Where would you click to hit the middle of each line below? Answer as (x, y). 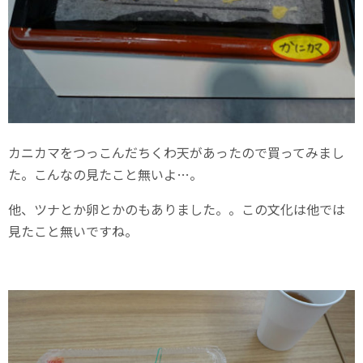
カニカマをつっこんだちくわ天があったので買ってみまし (176, 152)
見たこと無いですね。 (73, 231)
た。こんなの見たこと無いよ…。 (105, 174)
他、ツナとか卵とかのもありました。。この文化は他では (177, 209)
